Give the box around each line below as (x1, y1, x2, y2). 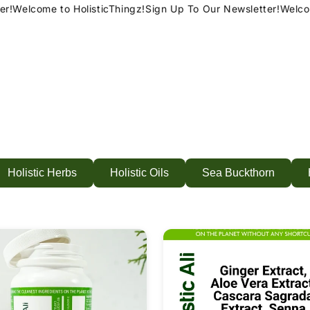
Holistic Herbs (8, 167, 77, 179)
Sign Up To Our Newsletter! (137, 3, 272, 15)
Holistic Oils (110, 167, 169, 179)
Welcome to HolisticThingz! (4, 3, 138, 15)
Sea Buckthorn (202, 167, 275, 179)
